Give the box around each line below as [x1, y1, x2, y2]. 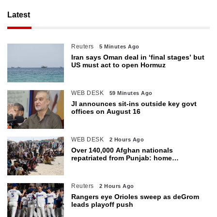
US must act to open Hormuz [71, 61, 166, 69]
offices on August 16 [71, 107, 141, 115]
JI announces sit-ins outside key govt [71, 99, 197, 108]
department [71, 161, 109, 170]
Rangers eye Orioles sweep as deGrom [71, 192, 200, 201]
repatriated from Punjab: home [71, 154, 172, 162]
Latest [7, 10, 30, 19]
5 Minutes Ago [99, 43, 139, 49]
